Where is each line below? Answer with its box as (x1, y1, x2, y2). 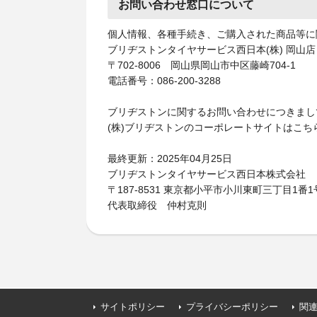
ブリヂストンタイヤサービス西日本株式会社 (108, 168, 306, 180)
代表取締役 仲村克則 (108, 200, 207, 211)
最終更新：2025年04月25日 (108, 153, 232, 164)
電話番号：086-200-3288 (108, 75, 221, 86)
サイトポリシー (100, 301, 165, 312)
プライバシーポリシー (186, 301, 278, 312)
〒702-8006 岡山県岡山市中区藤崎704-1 (108, 59, 296, 71)
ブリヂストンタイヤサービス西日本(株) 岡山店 (108, 44, 316, 55)
